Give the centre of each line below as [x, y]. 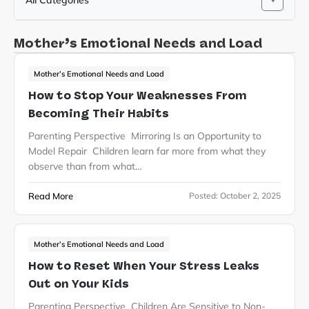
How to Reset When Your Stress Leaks [144, 266]
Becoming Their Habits [100, 114]
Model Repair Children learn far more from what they [147, 151]
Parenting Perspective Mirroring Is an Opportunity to [145, 136]
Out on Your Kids [80, 284]
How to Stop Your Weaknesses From [138, 96]
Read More [51, 196]
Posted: [205, 196]
